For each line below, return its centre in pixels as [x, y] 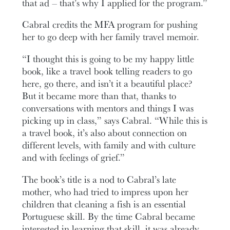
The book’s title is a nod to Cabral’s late [99, 179]
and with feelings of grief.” [74, 157]
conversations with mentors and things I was [108, 108]
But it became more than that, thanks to [99, 95]
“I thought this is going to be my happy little [108, 58]
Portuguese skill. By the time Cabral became [109, 216]
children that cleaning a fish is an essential [104, 204]
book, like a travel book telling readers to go [107, 71]
